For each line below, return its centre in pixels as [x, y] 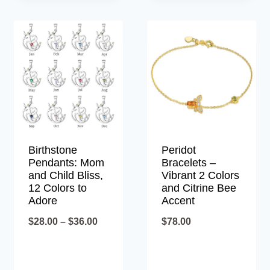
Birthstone [53, 150]
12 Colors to [58, 188]
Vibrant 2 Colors [200, 175]
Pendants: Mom [67, 162]
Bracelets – [188, 162]
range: [112, 240]
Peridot [178, 150]
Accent [178, 200]
